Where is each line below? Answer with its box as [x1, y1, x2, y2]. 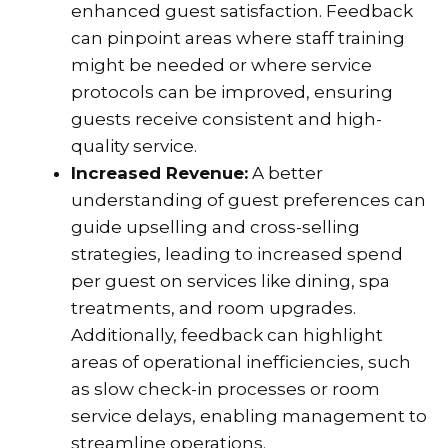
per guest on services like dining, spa [71, 270, 390, 291]
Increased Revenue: [71, 162, 248, 183]
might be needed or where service [71, 54, 372, 75]
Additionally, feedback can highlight [71, 324, 383, 345]
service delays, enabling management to [71, 405, 427, 426]
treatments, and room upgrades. [71, 297, 356, 318]
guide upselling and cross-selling [71, 216, 360, 237]
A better [248, 162, 323, 183]
